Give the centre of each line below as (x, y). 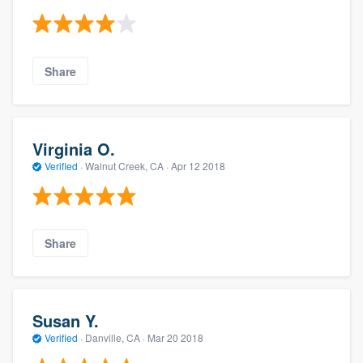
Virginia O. (74, 149)
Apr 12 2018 (198, 166)
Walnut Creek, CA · (127, 166)
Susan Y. (66, 321)
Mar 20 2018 (175, 338)
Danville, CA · (115, 338)
